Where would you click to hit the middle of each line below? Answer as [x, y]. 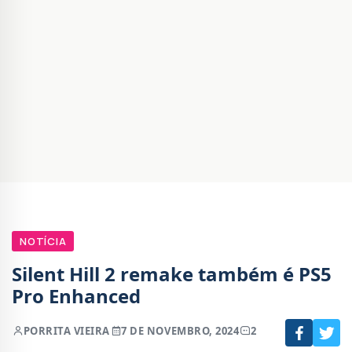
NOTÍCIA [43, 242]
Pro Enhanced [76, 296]
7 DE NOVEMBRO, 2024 [180, 331]
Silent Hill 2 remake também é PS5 [172, 274]
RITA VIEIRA [78, 331]
